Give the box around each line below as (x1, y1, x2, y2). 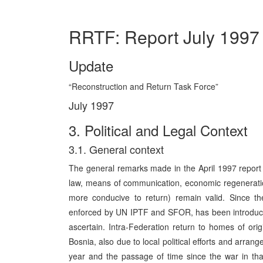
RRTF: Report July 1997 (69, 24, 259, 49)
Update (69, 55, 113, 76)
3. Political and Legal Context (69, 120, 248, 140)
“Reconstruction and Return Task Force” (69, 80, 218, 92)
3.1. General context (69, 141, 164, 157)
